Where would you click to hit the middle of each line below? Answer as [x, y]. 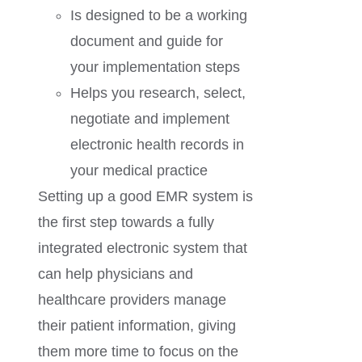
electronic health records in [158, 145]
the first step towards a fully [126, 223]
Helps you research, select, [158, 93]
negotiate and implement [150, 119]
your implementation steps [156, 67]
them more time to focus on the [139, 352]
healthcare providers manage [133, 300]
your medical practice [139, 171]
